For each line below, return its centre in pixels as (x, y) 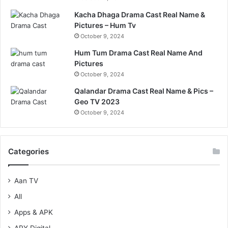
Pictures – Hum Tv (105, 25)
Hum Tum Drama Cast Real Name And (138, 53)
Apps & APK (34, 212)
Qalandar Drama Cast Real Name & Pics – (144, 91)
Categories (28, 152)
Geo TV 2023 (97, 102)
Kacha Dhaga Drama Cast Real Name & (140, 15)
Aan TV (26, 181)
